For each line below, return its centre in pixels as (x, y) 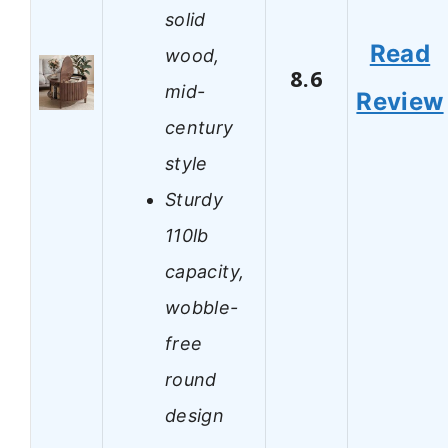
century (199, 127)
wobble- (202, 307)
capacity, (205, 271)
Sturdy (194, 199)
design (195, 415)
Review (400, 102)
